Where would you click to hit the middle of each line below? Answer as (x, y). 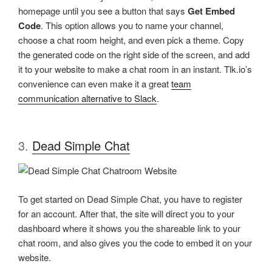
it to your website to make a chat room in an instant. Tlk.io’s (135, 69)
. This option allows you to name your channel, (132, 25)
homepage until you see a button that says (103, 10)
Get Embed (211, 11)
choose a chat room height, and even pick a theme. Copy (131, 39)
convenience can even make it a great (95, 83)
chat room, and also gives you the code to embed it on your (135, 242)
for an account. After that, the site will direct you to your (126, 213)
